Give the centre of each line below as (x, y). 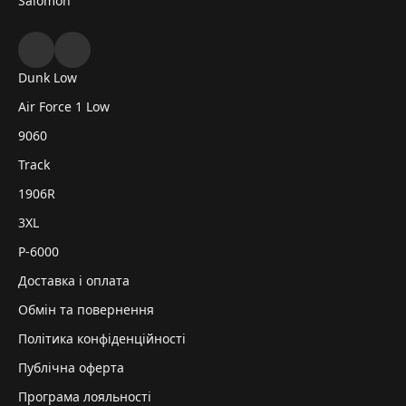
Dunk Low (48, 77)
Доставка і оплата (74, 280)
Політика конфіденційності (102, 338)
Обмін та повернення (86, 309)
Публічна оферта (71, 367)
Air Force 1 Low (64, 106)
